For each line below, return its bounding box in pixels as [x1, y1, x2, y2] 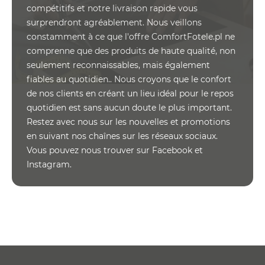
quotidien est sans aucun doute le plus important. [27, 102, 232, 113]
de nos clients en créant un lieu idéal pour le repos [27, 88, 234, 99]
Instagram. [27, 159, 72, 170]
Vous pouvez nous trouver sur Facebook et [27, 144, 203, 156]
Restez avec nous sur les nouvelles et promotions [27, 116, 230, 127]
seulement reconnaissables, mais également [27, 59, 210, 70]
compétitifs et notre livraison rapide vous [27, 2, 198, 14]
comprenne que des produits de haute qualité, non [27, 45, 235, 56]
